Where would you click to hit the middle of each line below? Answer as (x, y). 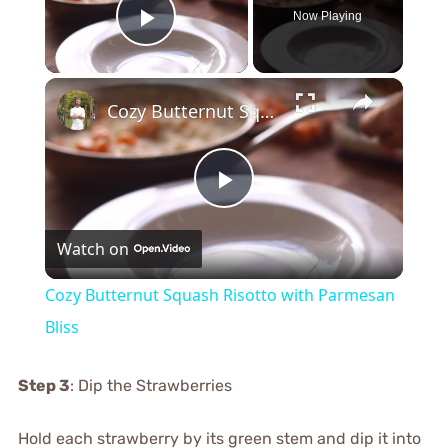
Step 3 (43, 386)
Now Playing (328, 15)
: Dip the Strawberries (150, 386)
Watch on (92, 248)
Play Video (218, 45)
